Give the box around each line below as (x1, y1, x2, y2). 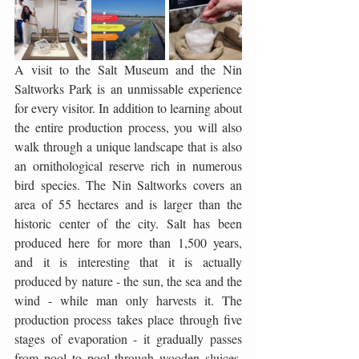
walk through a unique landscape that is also (14, 138, 242, 155)
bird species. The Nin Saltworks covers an (14, 176, 242, 193)
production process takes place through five (14, 311, 242, 328)
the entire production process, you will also (14, 119, 242, 135)
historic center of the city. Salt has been (14, 215, 242, 232)
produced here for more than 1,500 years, (14, 234, 242, 251)
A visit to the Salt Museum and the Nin (14, 61, 242, 78)
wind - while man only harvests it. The (14, 292, 242, 309)
